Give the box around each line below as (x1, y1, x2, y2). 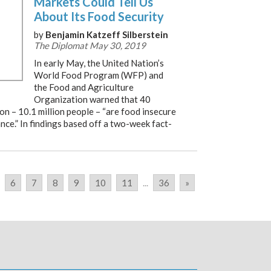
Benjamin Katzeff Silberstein (45, 29, 168, 40)
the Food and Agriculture (34, 82, 134, 93)
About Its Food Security (34, 9, 164, 24)
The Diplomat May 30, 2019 (34, 40, 146, 51)
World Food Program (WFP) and (34, 70, 163, 80)
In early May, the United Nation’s (34, 57, 164, 68)
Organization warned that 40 (34, 94, 151, 105)
